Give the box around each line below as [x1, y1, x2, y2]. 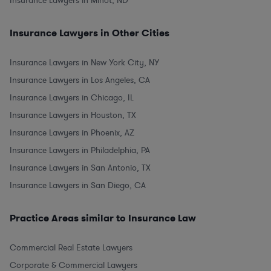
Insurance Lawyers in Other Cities [10, 26, 169, 39]
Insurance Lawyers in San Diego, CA [10, 179, 146, 191]
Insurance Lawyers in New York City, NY [10, 56, 159, 68]
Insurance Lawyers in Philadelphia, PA [10, 144, 150, 156]
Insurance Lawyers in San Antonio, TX [10, 162, 151, 174]
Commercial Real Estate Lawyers [10, 241, 132, 253]
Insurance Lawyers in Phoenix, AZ [10, 126, 134, 139]
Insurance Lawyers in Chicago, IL [10, 91, 134, 103]
